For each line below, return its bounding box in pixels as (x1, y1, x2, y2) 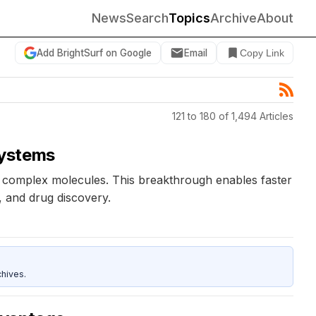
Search (126, 11, 169, 25)
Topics (169, 11, 210, 25)
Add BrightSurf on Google (37, 47, 152, 59)
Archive (210, 11, 257, 25)
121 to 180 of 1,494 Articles (172, 109, 293, 122)
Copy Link (240, 47, 284, 59)
